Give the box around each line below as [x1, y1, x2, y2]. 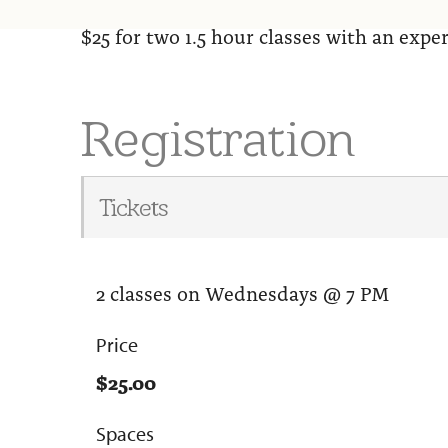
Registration [80, 109, 356, 168]
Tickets [98, 193, 168, 222]
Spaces [95, 421, 154, 446]
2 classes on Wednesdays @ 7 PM [95, 278, 389, 306]
